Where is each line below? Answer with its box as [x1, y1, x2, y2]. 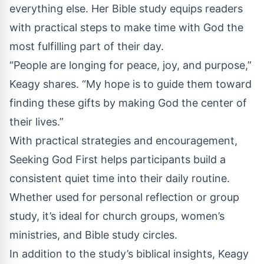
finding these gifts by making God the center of [9, 96, 247, 109]
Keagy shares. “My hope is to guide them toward [9, 77, 252, 90]
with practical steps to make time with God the [9, 21, 243, 34]
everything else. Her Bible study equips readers [9, 2, 243, 15]
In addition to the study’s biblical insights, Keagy [9, 247, 249, 260]
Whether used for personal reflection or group [9, 190, 239, 203]
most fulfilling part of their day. [9, 39, 164, 52]
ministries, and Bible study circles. [9, 228, 177, 241]
